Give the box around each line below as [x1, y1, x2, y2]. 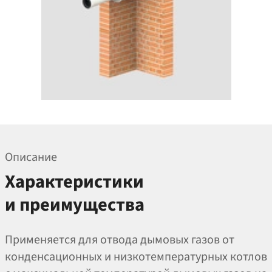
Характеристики [5, 169, 144, 195]
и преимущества [5, 192, 144, 219]
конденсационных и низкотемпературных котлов [5, 248, 267, 266]
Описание [5, 149, 57, 166]
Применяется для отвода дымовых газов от [5, 231, 234, 249]
